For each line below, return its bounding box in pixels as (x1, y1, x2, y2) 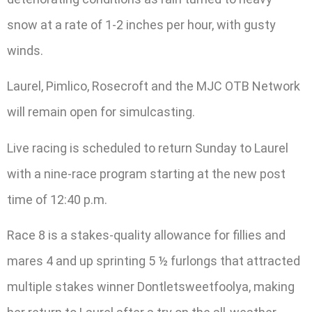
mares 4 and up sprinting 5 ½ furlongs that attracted (7, 253, 300, 269)
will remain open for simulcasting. (7, 104, 195, 120)
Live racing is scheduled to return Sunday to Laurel (7, 140, 288, 155)
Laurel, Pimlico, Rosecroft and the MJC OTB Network (7, 79, 300, 94)
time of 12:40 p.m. (7, 192, 107, 207)
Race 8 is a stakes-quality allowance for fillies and (7, 228, 286, 243)
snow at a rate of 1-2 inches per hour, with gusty (7, 17, 276, 32)
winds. (7, 42, 43, 58)
